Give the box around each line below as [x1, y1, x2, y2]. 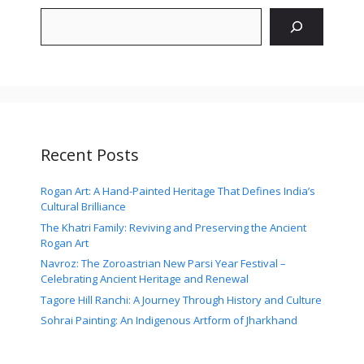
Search [40, 8, 83, 28]
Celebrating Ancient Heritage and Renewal [41, 271, 249, 287]
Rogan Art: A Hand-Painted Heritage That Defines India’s [41, 184, 315, 199]
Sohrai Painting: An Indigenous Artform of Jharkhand [41, 313, 297, 328]
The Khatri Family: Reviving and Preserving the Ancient [41, 219, 306, 235]
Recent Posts [41, 144, 139, 167]
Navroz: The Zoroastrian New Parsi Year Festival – [41, 256, 286, 271]
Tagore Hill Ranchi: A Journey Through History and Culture [41, 292, 322, 307]
